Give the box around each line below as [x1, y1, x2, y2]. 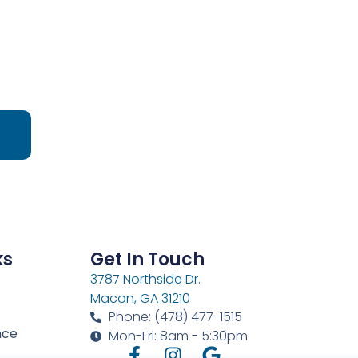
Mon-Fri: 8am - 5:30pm [108, 326, 248, 345]
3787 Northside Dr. [90, 270, 201, 289]
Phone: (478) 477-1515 [108, 307, 242, 326]
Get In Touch [90, 247, 205, 272]
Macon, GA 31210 [90, 289, 191, 308]
